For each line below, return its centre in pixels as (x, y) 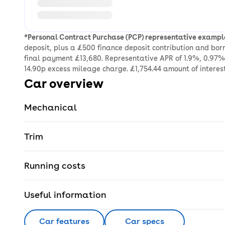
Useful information (65, 194)
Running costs (55, 165)
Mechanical (50, 107)
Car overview (64, 84)
